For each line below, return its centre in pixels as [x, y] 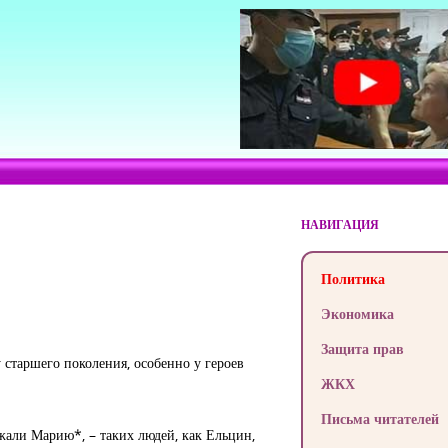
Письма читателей [379, 418]
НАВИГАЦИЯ [339, 224]
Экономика [357, 313]
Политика [352, 278]
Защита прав [362, 348]
